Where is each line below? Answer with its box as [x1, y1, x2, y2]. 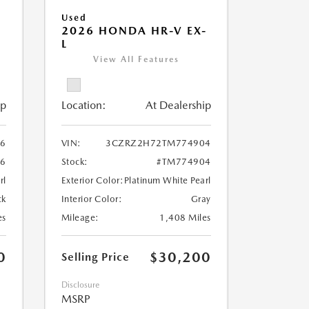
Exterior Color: [61, 175, 123, 186]
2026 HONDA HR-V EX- [61, 24, 207, 38]
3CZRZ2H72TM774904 [106, 138, 211, 149]
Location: [61, 99, 106, 112]
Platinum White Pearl [123, 175, 211, 186]
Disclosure [61, 280, 99, 290]
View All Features [92, 54, 179, 65]
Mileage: [61, 212, 99, 223]
